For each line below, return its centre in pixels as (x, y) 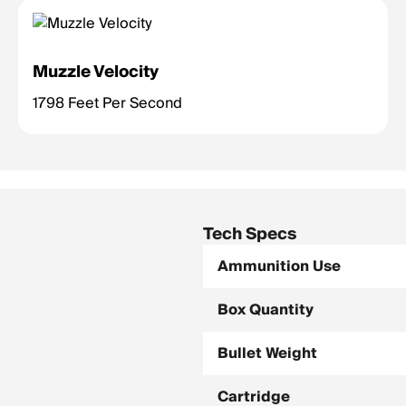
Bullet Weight (267, 353)
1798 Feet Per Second (107, 103)
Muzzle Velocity (96, 72)
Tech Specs (250, 234)
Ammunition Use (279, 266)
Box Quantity (266, 310)
